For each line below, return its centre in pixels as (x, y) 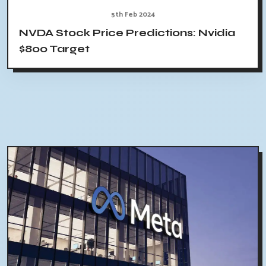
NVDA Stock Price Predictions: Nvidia (127, 33)
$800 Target (54, 49)
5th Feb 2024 (133, 15)
